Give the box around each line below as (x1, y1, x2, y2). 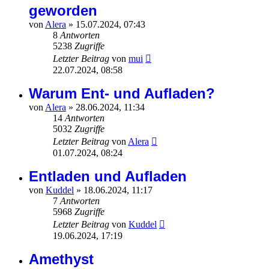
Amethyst (29, 251, 94, 268)
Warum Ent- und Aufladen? (29, 85, 215, 102)
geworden (29, 2, 97, 19)
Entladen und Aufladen (29, 168, 187, 185)
